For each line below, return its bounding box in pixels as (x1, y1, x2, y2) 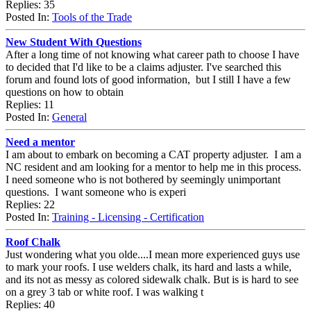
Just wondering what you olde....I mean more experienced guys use (6, 248, 300, 260)
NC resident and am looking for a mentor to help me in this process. (6, 160, 304, 173)
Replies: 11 (6, 98, 54, 110)
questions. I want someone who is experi (6, 185, 186, 198)
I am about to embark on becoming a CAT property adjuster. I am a (6, 148, 301, 160)
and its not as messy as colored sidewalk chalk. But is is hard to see (6, 273, 299, 285)
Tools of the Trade (52, 10, 132, 23)
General (52, 110, 87, 123)
